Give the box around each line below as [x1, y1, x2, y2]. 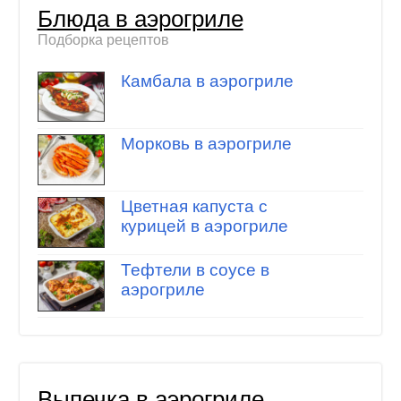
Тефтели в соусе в [120, 260, 269, 279]
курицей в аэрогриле [120, 217, 288, 236]
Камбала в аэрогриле [120, 71, 294, 90]
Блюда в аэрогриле [37, 5, 243, 31]
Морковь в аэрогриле [120, 133, 292, 153]
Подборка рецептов [37, 31, 169, 47]
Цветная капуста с [120, 197, 268, 217]
